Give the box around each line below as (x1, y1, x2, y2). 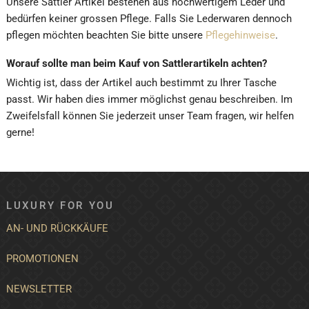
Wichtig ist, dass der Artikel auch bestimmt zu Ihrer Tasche (6, 77, 277, 90)
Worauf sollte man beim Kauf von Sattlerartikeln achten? (6, 57, 267, 70)
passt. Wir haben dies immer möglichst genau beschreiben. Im (6, 93, 292, 106)
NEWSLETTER (6, 283, 72, 296)
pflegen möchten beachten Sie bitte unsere (6, 28, 206, 41)
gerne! (6, 126, 34, 139)
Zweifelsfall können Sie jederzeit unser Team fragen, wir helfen (6, 110, 294, 123)
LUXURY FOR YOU (6, 199, 114, 212)
